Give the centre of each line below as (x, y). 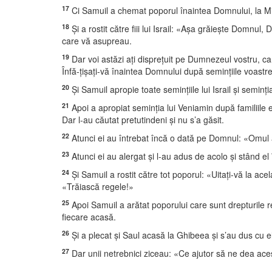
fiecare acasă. (89, 217)
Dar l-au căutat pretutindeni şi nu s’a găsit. (143, 120)
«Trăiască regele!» (98, 186)
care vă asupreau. (97, 41)
